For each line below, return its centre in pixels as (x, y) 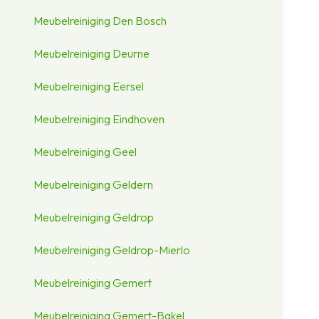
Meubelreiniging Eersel (89, 87)
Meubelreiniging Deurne (92, 54)
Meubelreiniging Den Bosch (100, 21)
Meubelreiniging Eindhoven (99, 119)
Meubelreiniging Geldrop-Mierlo (112, 250)
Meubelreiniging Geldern (94, 185)
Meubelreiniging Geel (85, 152)
